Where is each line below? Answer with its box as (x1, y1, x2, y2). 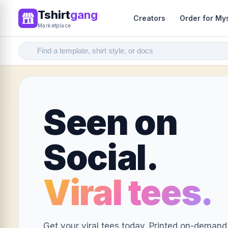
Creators (133, 13, 165, 22)
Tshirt (38, 8, 70, 21)
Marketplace (38, 22, 71, 28)
